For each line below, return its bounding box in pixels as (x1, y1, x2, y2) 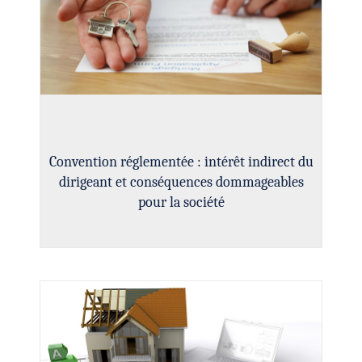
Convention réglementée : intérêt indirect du (48, 153, 314, 170)
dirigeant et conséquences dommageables (58, 173, 304, 191)
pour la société (137, 193, 225, 211)
